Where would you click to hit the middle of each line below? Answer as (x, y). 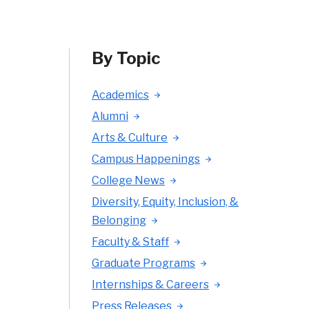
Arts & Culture (130, 138)
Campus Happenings (146, 159)
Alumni (110, 116)
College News (128, 180)
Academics (120, 95)
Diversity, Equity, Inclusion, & (165, 202)
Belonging (119, 220)
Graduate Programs (143, 263)
